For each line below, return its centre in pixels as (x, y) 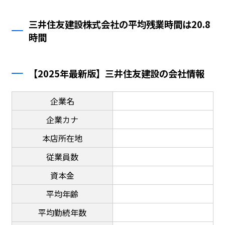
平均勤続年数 (62, 212)
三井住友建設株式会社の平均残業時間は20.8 (120, 24)
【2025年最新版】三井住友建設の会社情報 (117, 73)
